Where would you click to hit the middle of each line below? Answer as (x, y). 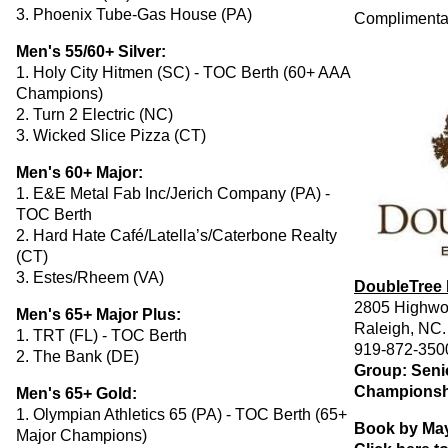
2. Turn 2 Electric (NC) (94, 114)
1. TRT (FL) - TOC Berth (101, 335)
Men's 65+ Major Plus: (98, 314)
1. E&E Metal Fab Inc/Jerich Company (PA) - (173, 193)
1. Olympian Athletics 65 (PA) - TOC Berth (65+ (181, 414)
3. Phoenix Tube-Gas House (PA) (134, 14)
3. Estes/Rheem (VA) (90, 277)
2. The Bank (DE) (77, 356)
